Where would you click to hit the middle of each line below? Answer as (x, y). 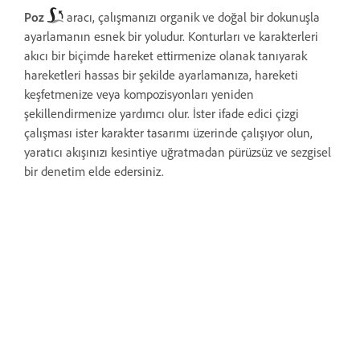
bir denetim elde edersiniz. (96, 171)
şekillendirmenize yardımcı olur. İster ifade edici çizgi (162, 113)
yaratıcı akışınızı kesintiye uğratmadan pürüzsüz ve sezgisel (178, 152)
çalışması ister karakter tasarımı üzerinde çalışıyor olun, (168, 133)
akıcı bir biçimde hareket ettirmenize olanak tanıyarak (166, 55)
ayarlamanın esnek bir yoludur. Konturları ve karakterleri (171, 36)
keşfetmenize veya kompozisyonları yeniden (139, 94)
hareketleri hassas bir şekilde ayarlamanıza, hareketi (161, 75)
